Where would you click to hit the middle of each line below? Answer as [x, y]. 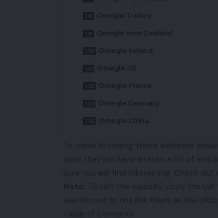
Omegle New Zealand [134, 33]
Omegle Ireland [125, 51]
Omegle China [123, 121]
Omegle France [125, 86]
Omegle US [117, 68]
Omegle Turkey [123, 16]
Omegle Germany [128, 103]
